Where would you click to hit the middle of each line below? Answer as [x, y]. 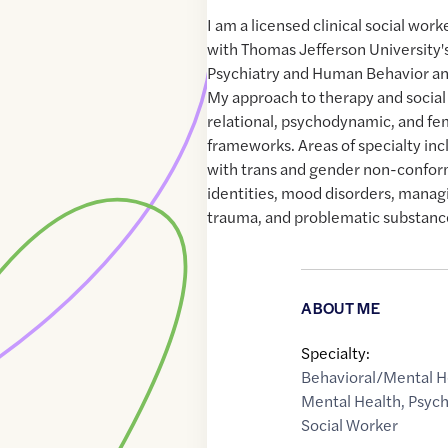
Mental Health [351, 401]
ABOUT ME [340, 308]
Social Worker [350, 425]
